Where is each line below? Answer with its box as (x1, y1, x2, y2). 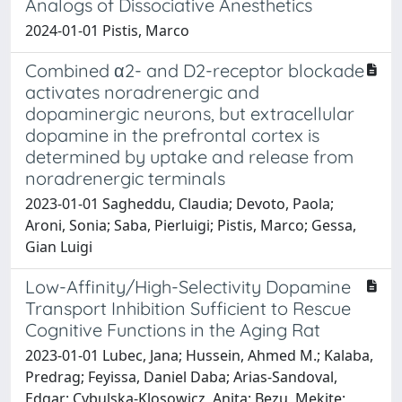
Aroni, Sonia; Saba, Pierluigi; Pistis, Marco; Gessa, (25, 214, 356, 235)
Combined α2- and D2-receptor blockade (25, 58, 364, 82)
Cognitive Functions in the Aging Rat (25, 318, 320, 341)
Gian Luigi (25, 236, 92, 257)
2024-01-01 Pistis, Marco (25, 20, 189, 40)
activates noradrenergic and (25, 80, 259, 103)
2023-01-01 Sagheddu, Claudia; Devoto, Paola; (25, 193, 334, 214)
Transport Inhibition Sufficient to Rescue (25, 296, 351, 319)
